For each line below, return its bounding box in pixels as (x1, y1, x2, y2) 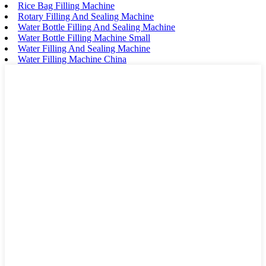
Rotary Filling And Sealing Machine (18, 11, 154, 22)
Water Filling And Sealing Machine (18, 43, 150, 54)
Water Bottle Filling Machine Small (18, 33, 150, 43)
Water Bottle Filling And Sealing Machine (18, 22, 175, 33)
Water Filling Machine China (18, 54, 126, 65)
